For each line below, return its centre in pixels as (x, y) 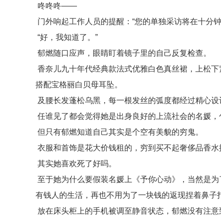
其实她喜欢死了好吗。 (76, 164)
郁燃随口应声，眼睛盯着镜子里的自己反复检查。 (123, 53)
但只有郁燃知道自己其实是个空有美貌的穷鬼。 (119, 132)
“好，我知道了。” (67, 37)
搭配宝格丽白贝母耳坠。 (79, 85)
